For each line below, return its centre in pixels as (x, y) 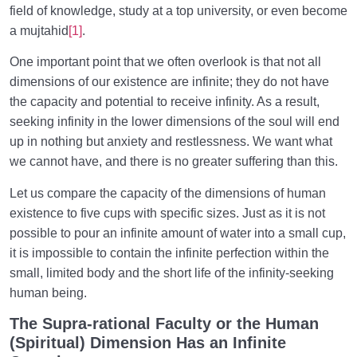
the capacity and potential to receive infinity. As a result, (165, 102)
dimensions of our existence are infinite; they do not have (169, 82)
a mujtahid (39, 30)
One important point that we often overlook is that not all (165, 62)
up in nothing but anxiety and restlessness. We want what (171, 142)
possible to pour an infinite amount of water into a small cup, (178, 233)
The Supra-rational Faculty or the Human (164, 323)
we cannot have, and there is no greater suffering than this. (174, 162)
